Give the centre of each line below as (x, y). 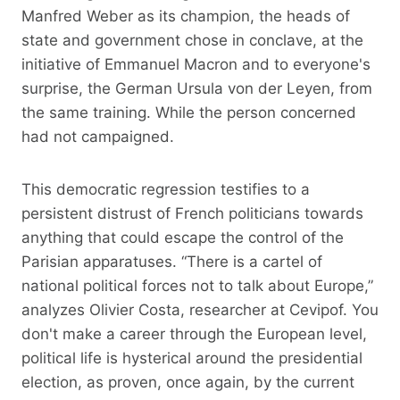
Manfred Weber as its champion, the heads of (186, 16)
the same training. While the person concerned (189, 112)
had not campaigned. (98, 136)
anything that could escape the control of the (183, 237)
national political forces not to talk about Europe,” (197, 285)
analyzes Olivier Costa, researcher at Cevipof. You (200, 309)
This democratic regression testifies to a (166, 189)
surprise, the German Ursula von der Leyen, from (197, 88)
